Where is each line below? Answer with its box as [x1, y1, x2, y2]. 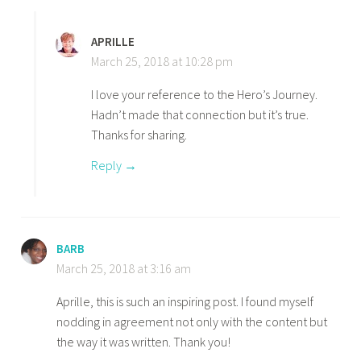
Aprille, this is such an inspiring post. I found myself [56, 293, 314, 309]
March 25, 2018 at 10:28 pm [91, 53, 234, 70]
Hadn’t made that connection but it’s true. [91, 106, 309, 123]
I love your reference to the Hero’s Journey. [91, 86, 318, 103]
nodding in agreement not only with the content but [56, 313, 328, 330]
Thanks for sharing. [91, 127, 188, 143]
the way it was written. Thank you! [56, 333, 231, 350]
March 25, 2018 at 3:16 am [56, 259, 192, 276]
